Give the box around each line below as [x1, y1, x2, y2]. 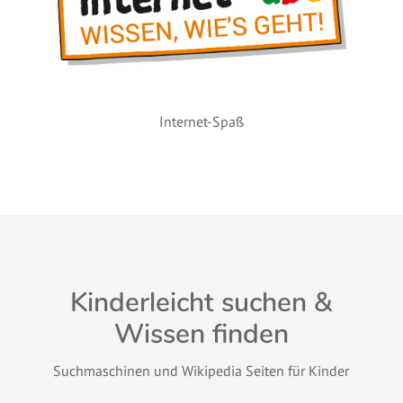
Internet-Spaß [158, 112, 244, 131]
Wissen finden [113, 316, 289, 354]
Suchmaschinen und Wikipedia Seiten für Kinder [53, 362, 350, 381]
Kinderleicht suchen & [70, 284, 333, 322]
